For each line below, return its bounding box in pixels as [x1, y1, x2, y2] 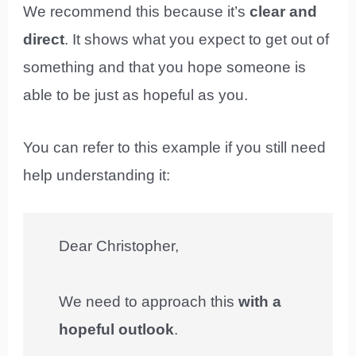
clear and [250, 3, 318, 21]
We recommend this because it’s [23, 3, 250, 21]
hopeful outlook [59, 320, 175, 338]
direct [23, 31, 65, 48]
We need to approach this [59, 292, 239, 310]
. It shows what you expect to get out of [64, 31, 330, 48]
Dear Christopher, [59, 237, 180, 254]
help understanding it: [23, 166, 171, 184]
